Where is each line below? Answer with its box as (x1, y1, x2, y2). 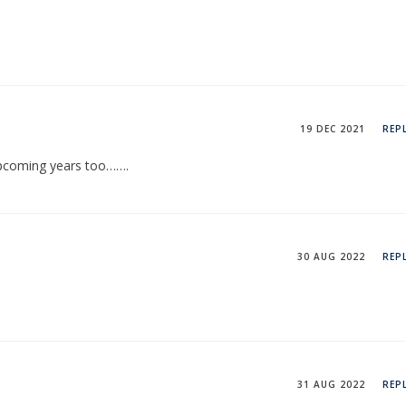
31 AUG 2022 (297, 377, 365, 391)
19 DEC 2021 (300, 121, 365, 135)
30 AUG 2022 (297, 249, 365, 263)
